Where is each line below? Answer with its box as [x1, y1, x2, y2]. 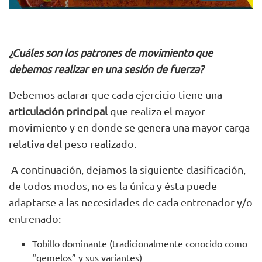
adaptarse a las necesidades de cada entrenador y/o [9, 196, 253, 209]
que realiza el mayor [108, 105, 205, 118]
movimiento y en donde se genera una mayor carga [9, 121, 250, 134]
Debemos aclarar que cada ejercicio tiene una [9, 88, 222, 101]
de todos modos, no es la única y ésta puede [9, 180, 217, 192]
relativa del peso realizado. [9, 137, 136, 150]
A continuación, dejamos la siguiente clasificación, [9, 163, 246, 176]
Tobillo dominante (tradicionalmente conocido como [32, 237, 247, 250]
